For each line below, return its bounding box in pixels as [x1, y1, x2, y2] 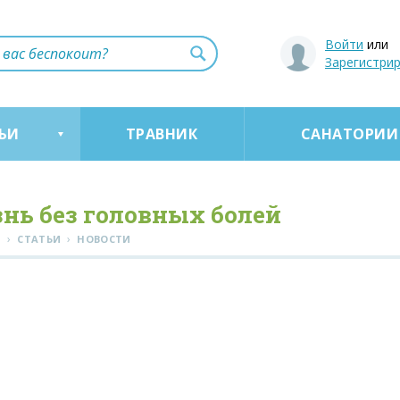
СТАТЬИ [17, 232, 62, 246]
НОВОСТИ [77, 232, 131, 246]
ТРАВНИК [125, 124, 198, 144]
